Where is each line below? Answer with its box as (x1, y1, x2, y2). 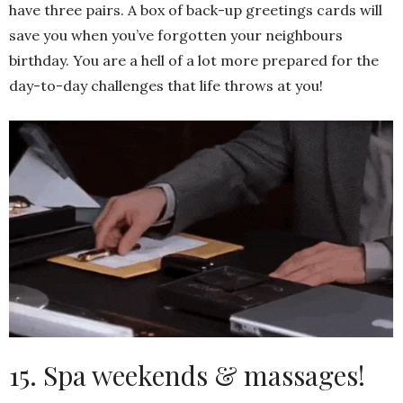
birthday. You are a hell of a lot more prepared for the (9, 50, 379, 69)
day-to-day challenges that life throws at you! (9, 76, 323, 94)
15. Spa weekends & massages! (9, 357, 365, 394)
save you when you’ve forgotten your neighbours (9, 25, 343, 44)
